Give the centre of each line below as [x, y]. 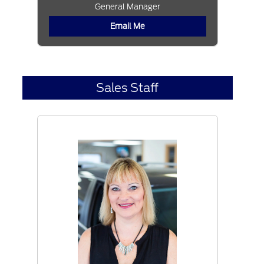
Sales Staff [128, 88]
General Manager [127, 7]
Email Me [127, 27]
